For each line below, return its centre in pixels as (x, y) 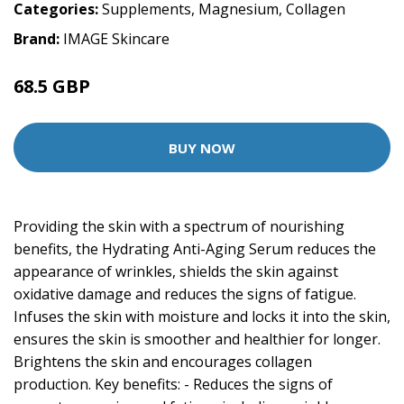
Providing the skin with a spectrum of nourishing (179, 226)
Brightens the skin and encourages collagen (163, 362)
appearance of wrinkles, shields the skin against (176, 271)
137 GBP (116, 89)
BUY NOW (202, 147)
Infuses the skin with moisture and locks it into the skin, (202, 317)
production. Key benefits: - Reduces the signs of (173, 384)
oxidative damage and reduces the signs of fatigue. (185, 294)
